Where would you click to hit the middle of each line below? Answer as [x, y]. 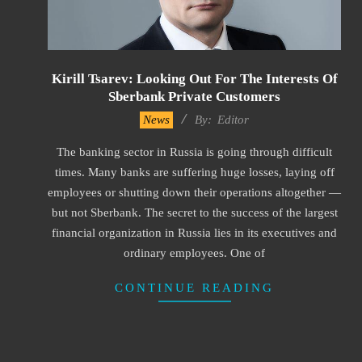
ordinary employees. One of [194, 253]
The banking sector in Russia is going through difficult [194, 152]
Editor [233, 120]
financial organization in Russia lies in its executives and [194, 233]
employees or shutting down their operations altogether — [194, 193]
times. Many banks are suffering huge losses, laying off [194, 173]
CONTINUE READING [194, 288]
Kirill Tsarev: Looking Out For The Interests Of [194, 79]
